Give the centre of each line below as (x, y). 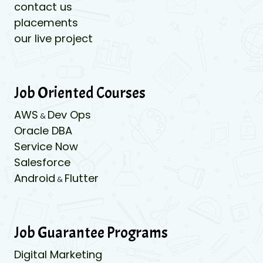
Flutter (82, 178)
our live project (53, 38)
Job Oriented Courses (80, 93)
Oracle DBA (43, 130)
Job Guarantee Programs (91, 232)
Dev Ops (69, 114)
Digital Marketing (58, 254)
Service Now (46, 146)
